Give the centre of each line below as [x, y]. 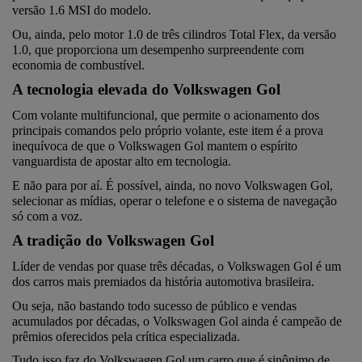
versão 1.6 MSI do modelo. [82, 10]
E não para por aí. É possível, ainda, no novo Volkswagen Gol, [173, 185]
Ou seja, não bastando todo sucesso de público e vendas [154, 305]
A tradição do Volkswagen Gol [113, 241]
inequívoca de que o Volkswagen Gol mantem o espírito [155, 145]
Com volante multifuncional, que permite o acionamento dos [166, 115]
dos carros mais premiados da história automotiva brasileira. [163, 281]
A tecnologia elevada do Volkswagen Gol [146, 90]
